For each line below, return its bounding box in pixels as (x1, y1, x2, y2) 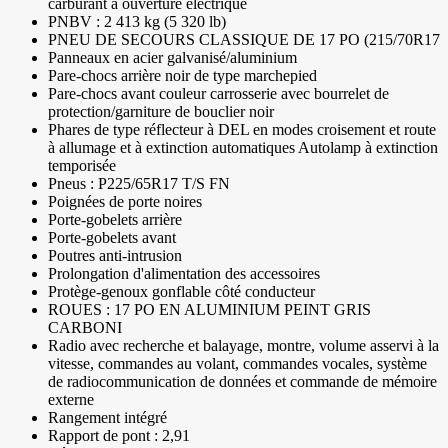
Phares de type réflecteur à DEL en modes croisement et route (48, 121, 436, 139)
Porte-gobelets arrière (48, 211, 182, 229)
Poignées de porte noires (48, 193, 202, 211)
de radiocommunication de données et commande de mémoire (48, 373, 437, 391)
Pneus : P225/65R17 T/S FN (48, 175, 230, 193)
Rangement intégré (48, 409, 167, 427)
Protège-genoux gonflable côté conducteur (48, 283, 315, 301)
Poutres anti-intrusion (48, 247, 182, 265)
